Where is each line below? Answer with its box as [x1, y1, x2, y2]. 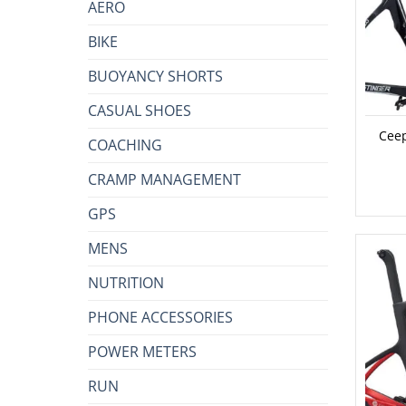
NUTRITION [88, 272, 164, 293]
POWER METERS [88, 341, 197, 362]
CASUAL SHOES [88, 100, 191, 121]
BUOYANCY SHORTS [88, 65, 223, 86]
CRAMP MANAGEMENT [88, 169, 241, 189]
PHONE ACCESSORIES [88, 306, 233, 327]
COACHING [88, 134, 162, 155]
